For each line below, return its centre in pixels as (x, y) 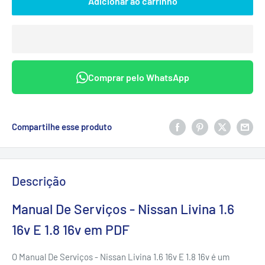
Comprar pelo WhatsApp (138, 77)
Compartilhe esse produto (62, 127)
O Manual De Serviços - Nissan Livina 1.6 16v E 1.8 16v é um (121, 256)
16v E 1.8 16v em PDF (71, 229)
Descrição (39, 181)
